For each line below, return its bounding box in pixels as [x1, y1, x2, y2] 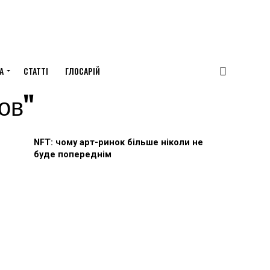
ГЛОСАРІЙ [65, 64, 100, 77]
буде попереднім [34, 149, 111, 160]
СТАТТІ [24, 64, 48, 77]
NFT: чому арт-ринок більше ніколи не [34, 137, 203, 148]
